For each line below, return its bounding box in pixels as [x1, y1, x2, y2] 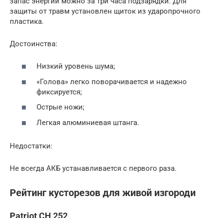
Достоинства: [10, 39, 57, 48]
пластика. [10, 17, 44, 26]
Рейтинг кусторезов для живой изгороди [10, 187, 196, 199]
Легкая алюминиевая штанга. [36, 118, 139, 127]
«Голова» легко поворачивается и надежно [36, 77, 187, 86]
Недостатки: [10, 141, 53, 150]
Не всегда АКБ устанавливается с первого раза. [10, 163, 177, 173]
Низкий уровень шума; [36, 62, 115, 71]
